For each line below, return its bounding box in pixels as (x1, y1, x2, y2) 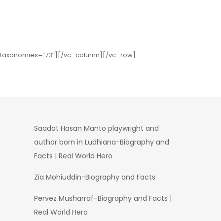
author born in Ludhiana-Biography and (34, 137, 169, 147)
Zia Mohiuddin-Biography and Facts (34, 172, 155, 182)
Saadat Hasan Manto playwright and (34, 123, 159, 133)
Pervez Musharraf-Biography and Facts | (34, 193, 172, 203)
